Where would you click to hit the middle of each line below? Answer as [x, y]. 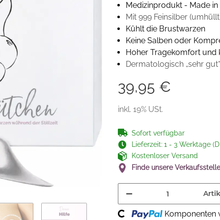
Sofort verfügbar [158, 133]
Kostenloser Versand [165, 156]
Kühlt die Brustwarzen [165, 29]
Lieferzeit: [147, 144]
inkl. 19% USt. [140, 109]
